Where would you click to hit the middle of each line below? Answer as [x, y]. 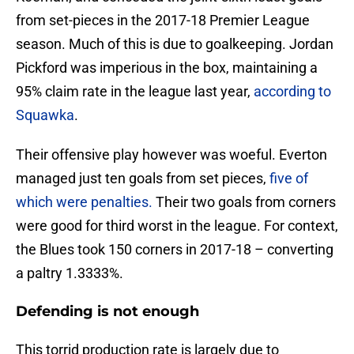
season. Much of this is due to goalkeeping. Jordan [175, 44]
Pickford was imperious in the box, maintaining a [167, 68]
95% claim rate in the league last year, [135, 92]
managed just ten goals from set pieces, [143, 179]
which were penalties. [84, 202]
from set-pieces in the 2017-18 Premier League [163, 21]
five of [289, 179]
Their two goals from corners [244, 202]
